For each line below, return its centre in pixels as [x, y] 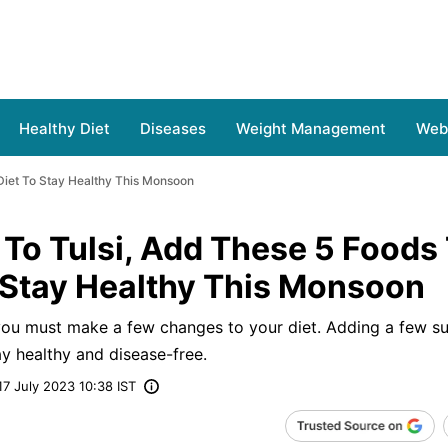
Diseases [173, 128]
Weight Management [311, 128]
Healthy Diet [64, 128]
